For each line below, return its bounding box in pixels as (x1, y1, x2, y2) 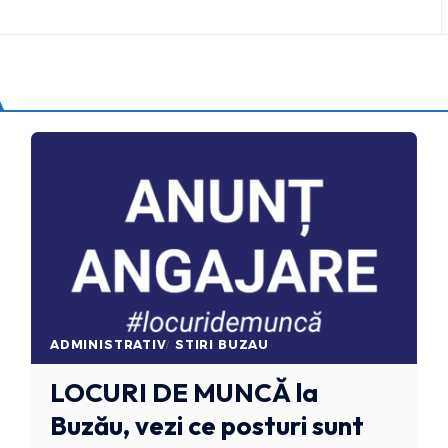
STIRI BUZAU (174, 336, 270, 352)
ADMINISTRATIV (49, 336, 167, 352)
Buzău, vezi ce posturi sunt (49, 408, 364, 442)
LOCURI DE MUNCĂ (49, 375, 291, 409)
